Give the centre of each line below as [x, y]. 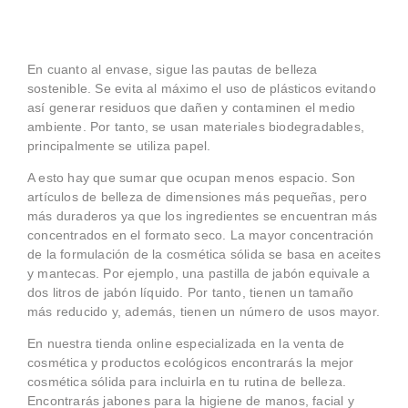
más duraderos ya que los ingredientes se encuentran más [203, 215]
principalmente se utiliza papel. [119, 145]
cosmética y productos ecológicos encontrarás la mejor [191, 363]
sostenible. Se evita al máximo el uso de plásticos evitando [202, 88]
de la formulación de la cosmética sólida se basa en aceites [204, 254]
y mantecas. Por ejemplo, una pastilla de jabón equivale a [199, 273]
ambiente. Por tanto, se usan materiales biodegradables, [196, 126]
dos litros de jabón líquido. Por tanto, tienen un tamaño [191, 292]
